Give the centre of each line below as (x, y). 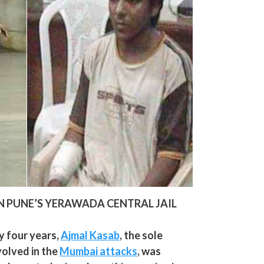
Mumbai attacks (99, 251)
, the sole (141, 235)
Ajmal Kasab (90, 235)
